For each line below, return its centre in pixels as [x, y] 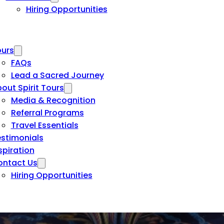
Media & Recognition [53, 100]
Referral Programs [47, 113]
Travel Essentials [44, 125]
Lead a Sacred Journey [57, 75]
